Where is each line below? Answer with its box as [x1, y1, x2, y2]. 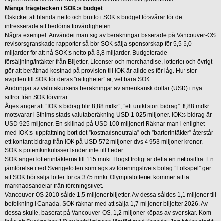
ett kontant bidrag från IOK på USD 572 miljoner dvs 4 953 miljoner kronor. [5, 138, 203, 145]
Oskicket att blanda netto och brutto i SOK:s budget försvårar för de [5, 13, 182, 21]
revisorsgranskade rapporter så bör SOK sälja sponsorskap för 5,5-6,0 [5, 40, 192, 47]
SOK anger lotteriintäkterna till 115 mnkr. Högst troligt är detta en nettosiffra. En [5, 155, 214, 163]
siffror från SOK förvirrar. [5, 93, 70, 101]
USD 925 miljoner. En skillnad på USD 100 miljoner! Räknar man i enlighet [5, 120, 205, 127]
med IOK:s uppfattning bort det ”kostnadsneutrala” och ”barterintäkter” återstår [5, 129, 213, 136]
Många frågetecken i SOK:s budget [5, 4, 103, 12]
